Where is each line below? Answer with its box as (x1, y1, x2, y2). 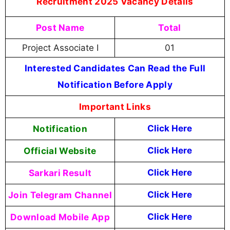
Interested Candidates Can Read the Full (24, 62, 206, 73)
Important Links (79, 101, 151, 112)
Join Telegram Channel (8, 189, 112, 200)
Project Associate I (22, 42, 99, 53)
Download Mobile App (10, 211, 110, 222)
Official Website (24, 145, 97, 156)
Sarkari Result (28, 167, 92, 178)
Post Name (35, 22, 85, 33)
